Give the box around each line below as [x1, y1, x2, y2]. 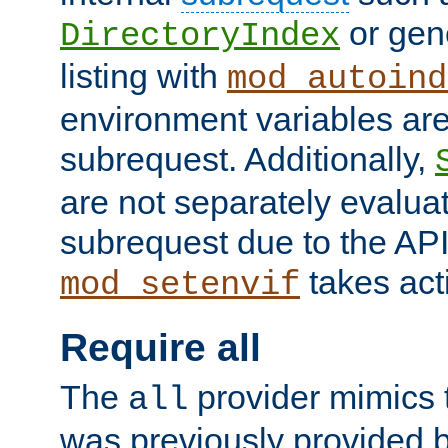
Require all [60, 326, 261, 370]
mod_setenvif [60, 266, 300, 305]
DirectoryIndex [60, 17, 340, 56]
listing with [60, 57, 227, 96]
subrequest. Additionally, [60, 140, 435, 179]
